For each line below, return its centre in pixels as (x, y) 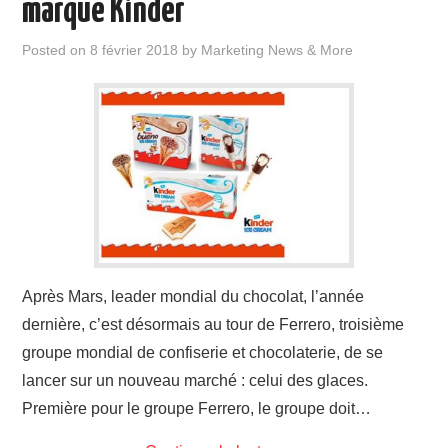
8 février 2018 (134, 50)
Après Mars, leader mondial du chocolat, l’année (193, 296)
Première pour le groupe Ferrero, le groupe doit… (197, 408)
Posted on (56, 50)
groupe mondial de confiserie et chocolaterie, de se (203, 352)
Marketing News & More (277, 50)
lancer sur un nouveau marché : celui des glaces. (195, 380)
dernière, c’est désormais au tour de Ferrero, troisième (213, 324)
